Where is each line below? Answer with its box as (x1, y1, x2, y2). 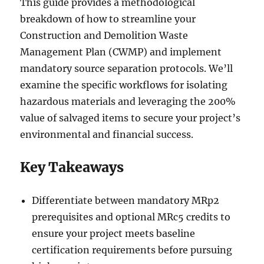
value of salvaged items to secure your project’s (20, 112, 241, 124)
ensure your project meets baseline (32, 227, 196, 240)
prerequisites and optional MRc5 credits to (32, 211, 231, 223)
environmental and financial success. (20, 128, 194, 141)
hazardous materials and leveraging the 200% (20, 95, 236, 108)
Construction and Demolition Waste (20, 29, 189, 42)
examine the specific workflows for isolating (20, 79, 228, 91)
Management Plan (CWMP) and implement (20, 46, 222, 58)
